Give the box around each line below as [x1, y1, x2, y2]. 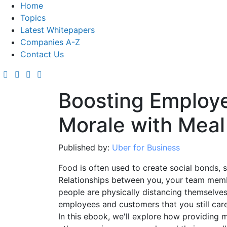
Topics [20, 12, 46, 23]
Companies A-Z [20, 36, 80, 47]
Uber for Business [111, 142, 180, 153]
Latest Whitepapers [20, 24, 95, 35]
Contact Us [20, 49, 64, 59]
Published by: [58, 142, 112, 153]
